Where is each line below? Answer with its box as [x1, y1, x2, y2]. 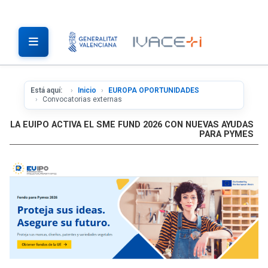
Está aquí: [31, 86, 66, 95]
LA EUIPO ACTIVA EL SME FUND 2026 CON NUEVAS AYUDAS [10, 120, 254, 130]
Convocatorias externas [42, 95, 122, 103]
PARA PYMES [199, 129, 254, 139]
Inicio [78, 86, 96, 95]
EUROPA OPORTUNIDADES [108, 86, 199, 95]
